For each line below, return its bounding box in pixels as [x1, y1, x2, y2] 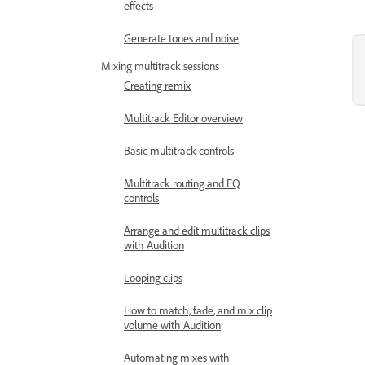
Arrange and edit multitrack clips [124, 223, 270, 237]
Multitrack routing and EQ [124, 176, 240, 190]
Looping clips [124, 270, 182, 284]
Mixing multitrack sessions [101, 59, 219, 73]
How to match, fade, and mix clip [124, 303, 272, 317]
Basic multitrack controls [124, 143, 234, 157]
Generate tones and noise [124, 31, 239, 45]
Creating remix [124, 78, 191, 92]
